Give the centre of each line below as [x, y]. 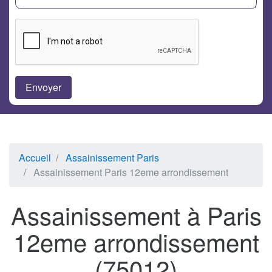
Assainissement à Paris [136, 215]
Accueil [35, 158]
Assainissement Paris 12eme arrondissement [131, 172]
